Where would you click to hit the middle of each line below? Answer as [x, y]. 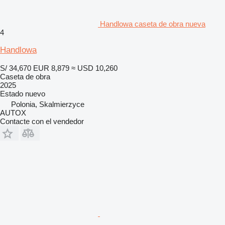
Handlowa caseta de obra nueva [153, 24]
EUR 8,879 [51, 68]
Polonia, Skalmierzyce [48, 104]
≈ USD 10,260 [94, 68]
